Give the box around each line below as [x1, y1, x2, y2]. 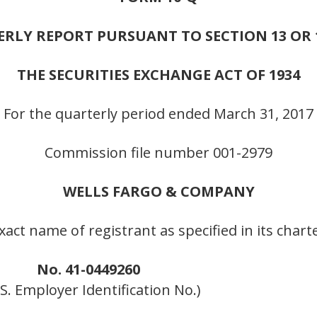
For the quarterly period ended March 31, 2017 [4, 104, 313, 124]
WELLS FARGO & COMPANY [62, 182, 255, 202]
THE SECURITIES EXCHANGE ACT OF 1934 [17, 65, 300, 85]
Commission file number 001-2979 [45, 143, 272, 163]
